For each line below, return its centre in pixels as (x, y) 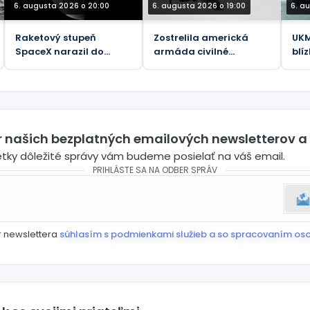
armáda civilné (191, 51)
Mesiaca (36, 65)
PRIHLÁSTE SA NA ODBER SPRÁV (155, 170)
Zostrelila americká (201, 37)
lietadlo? (175, 65)
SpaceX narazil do (60, 51)
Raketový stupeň (56, 37)
